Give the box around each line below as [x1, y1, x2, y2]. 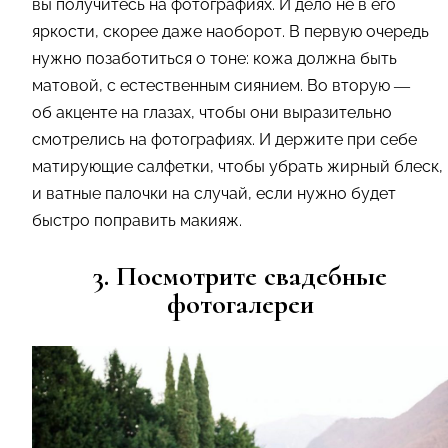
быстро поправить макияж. [32, 210, 242, 230]
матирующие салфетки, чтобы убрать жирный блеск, [32, 156, 443, 176]
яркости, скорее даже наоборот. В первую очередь [32, 21, 429, 41]
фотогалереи [166, 286, 314, 321]
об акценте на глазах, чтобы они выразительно [32, 102, 392, 122]
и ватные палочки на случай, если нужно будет [32, 183, 396, 203]
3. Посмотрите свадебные [93, 258, 387, 293]
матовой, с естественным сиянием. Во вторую [32, 75, 394, 95]
